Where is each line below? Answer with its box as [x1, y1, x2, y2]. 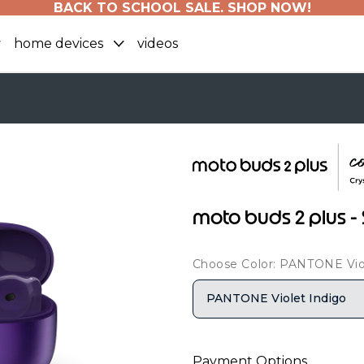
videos [137, 35, 178, 51]
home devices [14, 35, 103, 51]
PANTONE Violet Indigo [206, 291, 346, 306]
